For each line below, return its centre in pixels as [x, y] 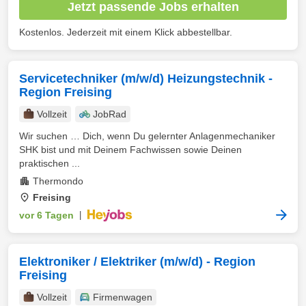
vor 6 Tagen [46, 215]
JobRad [110, 114]
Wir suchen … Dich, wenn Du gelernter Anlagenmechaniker [147, 136]
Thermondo [58, 181]
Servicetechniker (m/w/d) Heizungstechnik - [146, 79]
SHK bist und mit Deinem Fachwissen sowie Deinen [130, 150]
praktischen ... [50, 163]
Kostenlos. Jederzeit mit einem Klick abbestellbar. [126, 32]
